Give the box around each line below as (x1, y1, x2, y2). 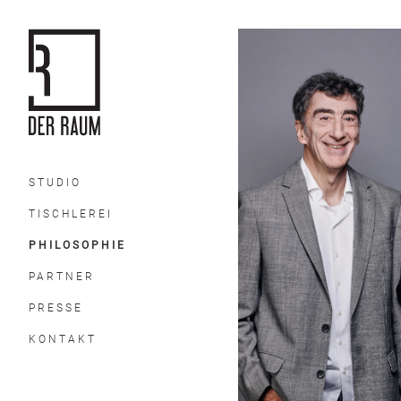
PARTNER (29, 270, 95, 283)
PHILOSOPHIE (29, 239, 126, 252)
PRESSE (29, 302, 83, 314)
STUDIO (29, 176, 81, 189)
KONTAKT (29, 333, 97, 346)
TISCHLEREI (29, 208, 113, 220)
